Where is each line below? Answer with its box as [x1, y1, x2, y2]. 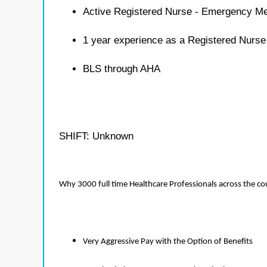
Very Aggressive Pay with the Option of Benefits [83, 237, 253, 246]
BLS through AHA [83, 63, 160, 74]
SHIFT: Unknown [59, 131, 133, 142]
